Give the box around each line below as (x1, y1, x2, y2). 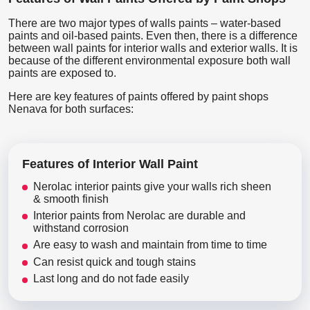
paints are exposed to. (8, 66, 116, 79)
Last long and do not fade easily (33, 273, 189, 285)
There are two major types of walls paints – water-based (8, 17, 281, 29)
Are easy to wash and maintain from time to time (33, 239, 267, 251)
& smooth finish (33, 192, 109, 205)
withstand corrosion (33, 222, 129, 235)
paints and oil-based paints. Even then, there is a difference (8, 29, 298, 42)
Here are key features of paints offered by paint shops (8, 90, 268, 102)
